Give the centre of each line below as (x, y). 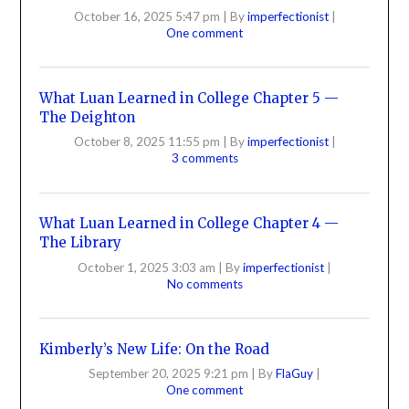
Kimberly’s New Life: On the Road (155, 349)
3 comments (204, 158)
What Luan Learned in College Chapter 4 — (189, 224)
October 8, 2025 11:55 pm (147, 142)
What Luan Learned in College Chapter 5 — (189, 98)
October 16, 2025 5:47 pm (147, 16)
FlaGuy (296, 374)
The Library (81, 243)
